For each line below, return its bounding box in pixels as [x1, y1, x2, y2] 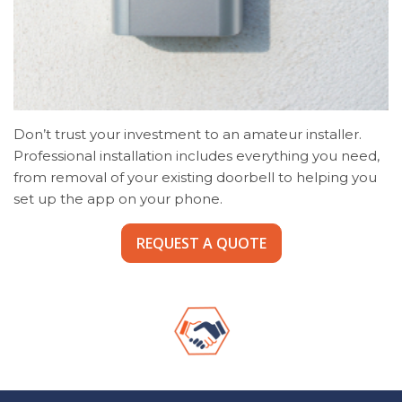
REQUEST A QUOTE [135, 232, 267, 253]
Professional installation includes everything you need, [13, 146, 380, 164]
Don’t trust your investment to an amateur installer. [13, 125, 362, 143]
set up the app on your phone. [13, 189, 223, 207]
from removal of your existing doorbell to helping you [13, 168, 377, 186]
